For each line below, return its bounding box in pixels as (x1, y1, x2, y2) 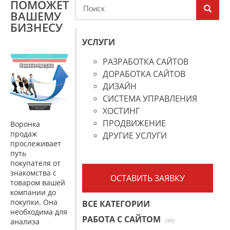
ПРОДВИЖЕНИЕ (103, 118, 166, 129)
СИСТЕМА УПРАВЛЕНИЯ (103, 93, 197, 104)
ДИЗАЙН (103, 81, 137, 92)
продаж (10, 129, 37, 139)
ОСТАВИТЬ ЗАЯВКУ (110, 172, 185, 184)
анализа (10, 217, 40, 226)
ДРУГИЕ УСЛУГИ (103, 130, 167, 141)
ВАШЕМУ (10, 8, 61, 24)
